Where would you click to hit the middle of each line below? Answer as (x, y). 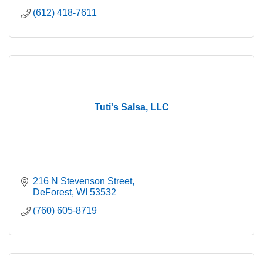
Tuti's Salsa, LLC (131, 107)
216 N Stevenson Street (82, 181)
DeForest (52, 193)
